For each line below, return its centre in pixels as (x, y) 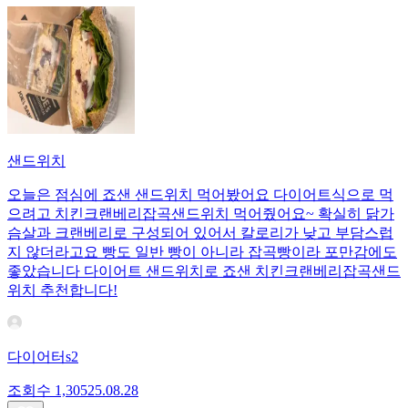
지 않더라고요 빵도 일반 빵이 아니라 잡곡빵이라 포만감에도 (202, 252)
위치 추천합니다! (62, 291)
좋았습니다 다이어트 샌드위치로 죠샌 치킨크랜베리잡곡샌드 (204, 271)
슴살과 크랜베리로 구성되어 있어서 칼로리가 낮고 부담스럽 (200, 233)
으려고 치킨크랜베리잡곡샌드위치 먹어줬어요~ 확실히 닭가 (201, 214)
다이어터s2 (43, 357)
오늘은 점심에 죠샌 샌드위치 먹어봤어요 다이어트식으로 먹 (200, 195)
